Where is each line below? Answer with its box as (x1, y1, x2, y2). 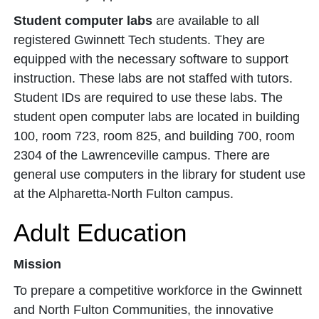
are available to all (152, 14, 259, 28)
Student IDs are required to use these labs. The (14, 90, 283, 105)
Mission (14, 257, 61, 271)
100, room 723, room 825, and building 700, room (14, 129, 295, 143)
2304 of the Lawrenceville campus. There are (14, 148, 270, 162)
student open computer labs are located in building (14, 110, 300, 124)
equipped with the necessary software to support (14, 52, 288, 66)
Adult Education (14, 219, 187, 246)
